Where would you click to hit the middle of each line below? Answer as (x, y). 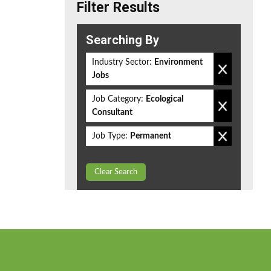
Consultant (112, 113)
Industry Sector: (122, 62)
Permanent (151, 136)
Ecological (165, 99)
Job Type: (110, 136)
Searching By (122, 40)
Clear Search (116, 172)
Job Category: (118, 99)
